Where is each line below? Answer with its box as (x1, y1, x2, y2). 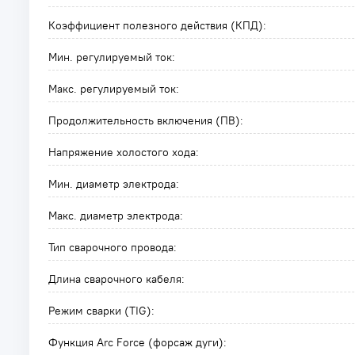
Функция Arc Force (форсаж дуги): (48, 335, 227, 349)
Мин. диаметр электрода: (48, 177, 179, 191)
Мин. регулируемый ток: (48, 50, 175, 64)
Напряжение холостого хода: (48, 145, 199, 159)
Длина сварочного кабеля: (48, 272, 185, 286)
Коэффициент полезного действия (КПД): (48, 18, 266, 32)
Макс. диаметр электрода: (48, 208, 183, 223)
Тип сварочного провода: (48, 240, 177, 254)
